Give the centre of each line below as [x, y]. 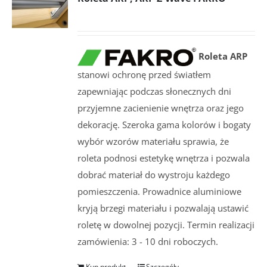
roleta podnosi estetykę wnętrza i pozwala [164, 158]
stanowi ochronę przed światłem [145, 74]
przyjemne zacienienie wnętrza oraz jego [161, 108]
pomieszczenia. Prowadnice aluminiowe [160, 191]
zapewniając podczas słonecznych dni [155, 91]
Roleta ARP [223, 56]
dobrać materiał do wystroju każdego [154, 174]
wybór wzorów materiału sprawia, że [153, 141]
